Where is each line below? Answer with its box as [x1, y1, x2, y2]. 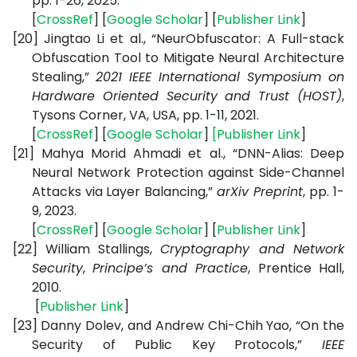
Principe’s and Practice [92, 259, 249, 277]
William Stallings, [45, 240, 161, 258]
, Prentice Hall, [248, 259, 345, 277]
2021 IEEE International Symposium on [96, 68, 344, 86]
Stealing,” [32, 68, 96, 86]
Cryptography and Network [160, 240, 345, 258]
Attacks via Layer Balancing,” [32, 182, 217, 201]
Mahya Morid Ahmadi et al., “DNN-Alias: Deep [41, 144, 344, 163]
